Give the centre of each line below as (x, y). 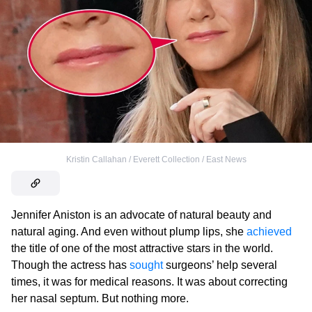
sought (146, 265)
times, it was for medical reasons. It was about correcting (149, 281)
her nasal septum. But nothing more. (100, 298)
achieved (269, 231)
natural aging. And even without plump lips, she (129, 231)
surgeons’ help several (220, 265)
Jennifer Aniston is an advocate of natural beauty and (141, 214)
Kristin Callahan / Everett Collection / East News (156, 159)
